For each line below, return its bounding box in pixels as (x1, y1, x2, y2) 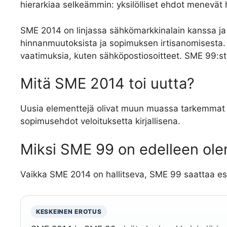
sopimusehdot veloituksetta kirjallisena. (20, 116, 180, 127)
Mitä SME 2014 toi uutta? (20, 74, 195, 93)
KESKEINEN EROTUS (36, 207, 102, 215)
